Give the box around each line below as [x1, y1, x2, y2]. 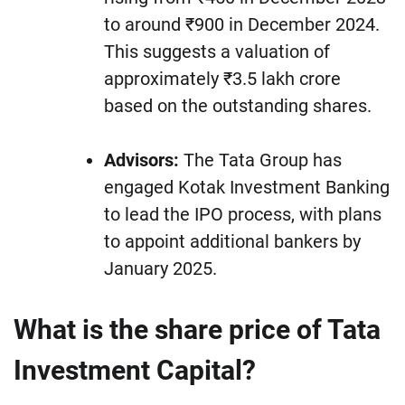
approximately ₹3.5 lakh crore [104, 68, 341, 90]
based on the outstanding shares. [104, 95, 372, 118]
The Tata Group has [179, 149, 342, 172]
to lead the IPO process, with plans [104, 203, 381, 226]
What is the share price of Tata [14, 314, 381, 346]
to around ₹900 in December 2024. [104, 14, 380, 36]
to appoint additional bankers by [104, 231, 361, 253]
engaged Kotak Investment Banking [104, 176, 390, 199]
